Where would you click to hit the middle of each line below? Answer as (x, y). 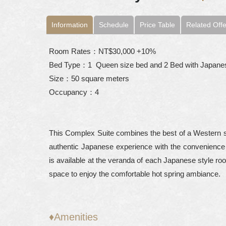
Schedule (114, 25)
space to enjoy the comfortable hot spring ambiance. (135, 174)
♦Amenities (73, 217)
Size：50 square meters (89, 78)
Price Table (157, 25)
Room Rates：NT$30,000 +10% (102, 51)
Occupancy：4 (74, 92)
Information (70, 25)
